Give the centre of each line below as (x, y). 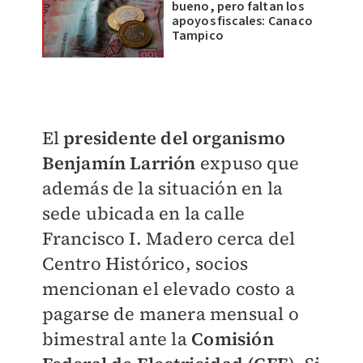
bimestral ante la (117, 339)
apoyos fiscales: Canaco (242, 21)
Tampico (197, 36)
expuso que (247, 163)
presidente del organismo (174, 138)
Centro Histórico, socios (145, 264)
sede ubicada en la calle (143, 214)
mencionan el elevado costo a (169, 289)
